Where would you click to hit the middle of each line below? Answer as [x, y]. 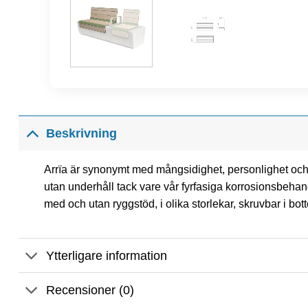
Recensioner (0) [90, 290]
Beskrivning [82, 133]
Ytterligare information [107, 255]
